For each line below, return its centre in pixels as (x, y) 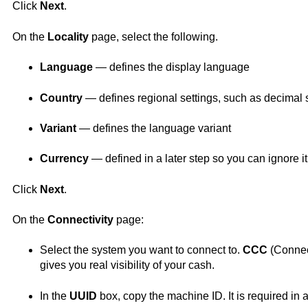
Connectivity (80, 220)
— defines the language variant (153, 128)
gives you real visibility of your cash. (127, 265)
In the (54, 296)
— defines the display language (171, 67)
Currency (64, 159)
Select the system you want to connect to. (141, 250)
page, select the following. (153, 36)
